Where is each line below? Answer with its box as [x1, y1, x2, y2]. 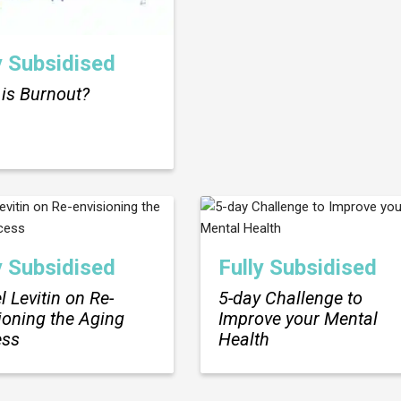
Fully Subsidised [218, 254, 377, 280]
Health [218, 328, 269, 350]
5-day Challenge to [218, 286, 363, 309]
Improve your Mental [218, 307, 378, 329]
